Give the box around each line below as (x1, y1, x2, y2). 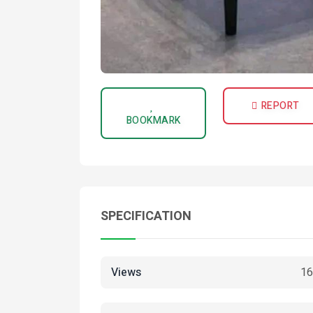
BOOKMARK (126, 113, 181, 128)
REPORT (261, 99, 300, 113)
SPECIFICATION (101, 207, 191, 226)
